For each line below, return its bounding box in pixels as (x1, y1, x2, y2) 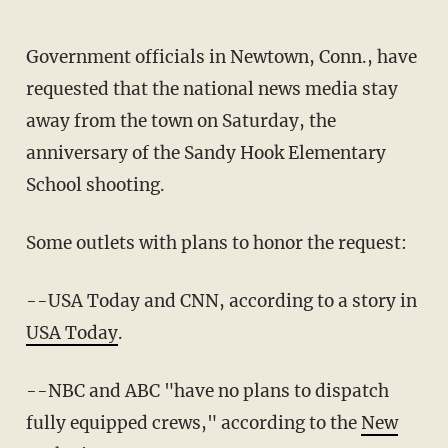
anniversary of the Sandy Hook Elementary (25, 142, 386, 165)
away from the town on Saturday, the (25, 110, 336, 133)
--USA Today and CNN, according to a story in (25, 290, 417, 313)
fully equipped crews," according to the (25, 412, 361, 435)
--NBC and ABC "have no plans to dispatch (25, 380, 389, 403)
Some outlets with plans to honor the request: (25, 232, 407, 255)
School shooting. (25, 174, 165, 197)
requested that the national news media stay (25, 78, 398, 101)
